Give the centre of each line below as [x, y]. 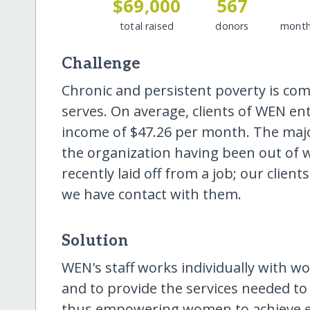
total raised [147, 26]
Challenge [101, 64]
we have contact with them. [151, 194]
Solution [95, 241]
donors [232, 26]
